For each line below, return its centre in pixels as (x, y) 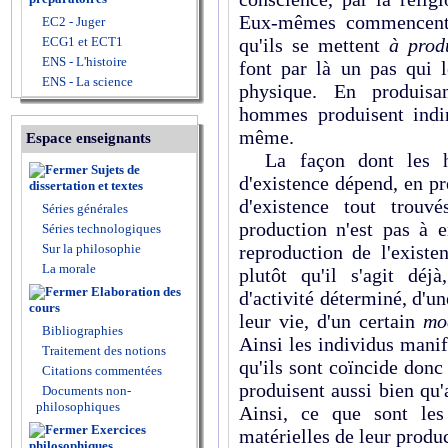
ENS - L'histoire (83, 61)
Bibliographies (82, 330)
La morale (67, 268)
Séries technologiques (101, 228)
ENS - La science (86, 81)
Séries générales (85, 208)
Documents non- (86, 390)
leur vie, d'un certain (331, 321)
